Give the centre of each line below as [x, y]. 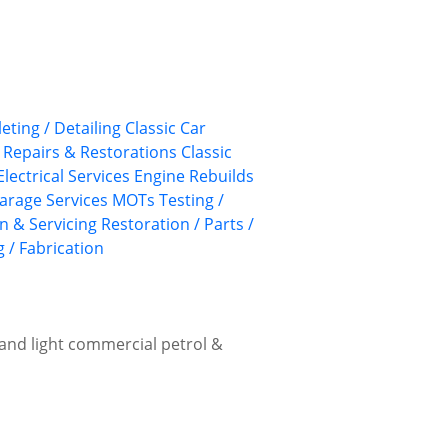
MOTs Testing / [168, 200]
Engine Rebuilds [194, 176]
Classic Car [165, 128]
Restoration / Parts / [177, 224]
